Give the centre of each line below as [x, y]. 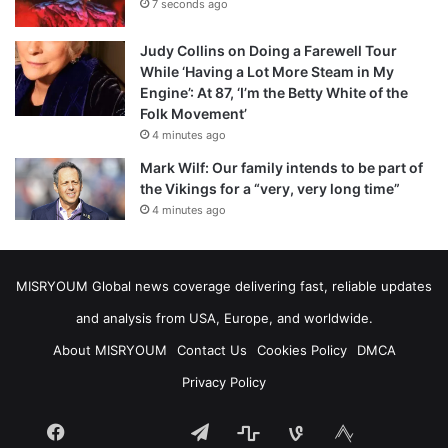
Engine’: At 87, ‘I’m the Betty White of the [274, 93]
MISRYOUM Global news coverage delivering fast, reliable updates [224, 286]
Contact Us [211, 350]
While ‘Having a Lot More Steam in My [267, 72]
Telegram [247, 431]
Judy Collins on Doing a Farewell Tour [268, 51]
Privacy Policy [224, 382]
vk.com [182, 433]
